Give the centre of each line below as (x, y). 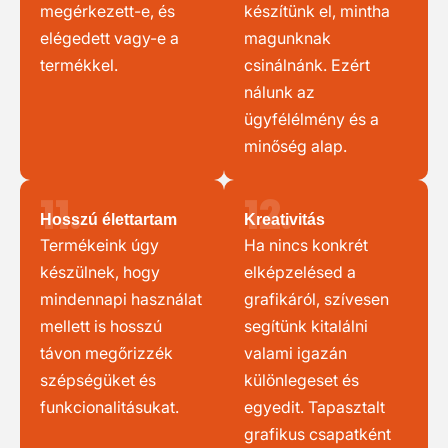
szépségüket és (98, 380)
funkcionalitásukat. (109, 407)
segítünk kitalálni (306, 326)
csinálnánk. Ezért (307, 65)
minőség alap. (295, 146)
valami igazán (295, 353)
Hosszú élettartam (108, 219)
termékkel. (79, 65)
